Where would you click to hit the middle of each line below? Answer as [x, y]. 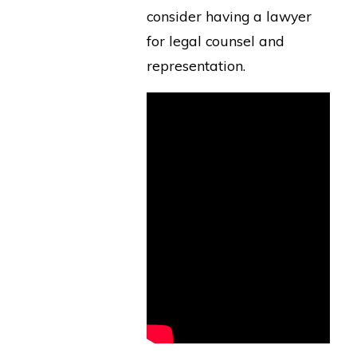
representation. [196, 66]
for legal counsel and [215, 41]
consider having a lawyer [229, 16]
